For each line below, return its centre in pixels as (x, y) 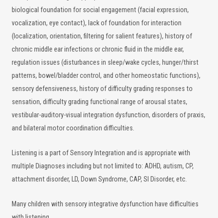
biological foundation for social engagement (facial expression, (100, 10)
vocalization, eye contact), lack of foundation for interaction (97, 23)
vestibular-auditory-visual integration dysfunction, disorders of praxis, (109, 115)
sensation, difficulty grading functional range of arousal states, (100, 102)
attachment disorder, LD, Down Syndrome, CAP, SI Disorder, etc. (99, 179)
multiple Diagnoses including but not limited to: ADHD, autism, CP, (103, 166)
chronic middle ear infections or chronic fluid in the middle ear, (98, 49)
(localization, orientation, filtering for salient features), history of (102, 36)
